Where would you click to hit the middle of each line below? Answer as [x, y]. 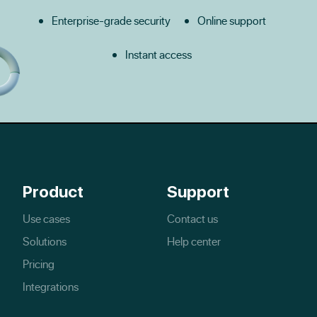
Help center [194, 241]
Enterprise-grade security [111, 20]
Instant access [158, 54]
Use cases [46, 218]
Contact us [192, 218]
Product [53, 191]
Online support [231, 20]
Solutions [45, 241]
